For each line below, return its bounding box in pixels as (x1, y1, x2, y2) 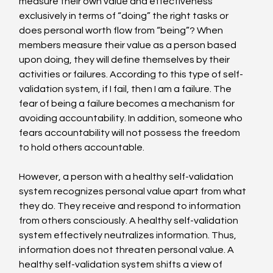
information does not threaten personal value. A (19, 245, 236, 255)
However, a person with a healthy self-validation (19, 172, 236, 182)
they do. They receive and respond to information (19, 201, 243, 211)
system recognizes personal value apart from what (19, 186, 249, 197)
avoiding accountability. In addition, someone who (19, 113, 245, 124)
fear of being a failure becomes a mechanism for (19, 99, 237, 109)
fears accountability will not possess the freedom (19, 128, 243, 138)
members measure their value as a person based (19, 40, 239, 51)
